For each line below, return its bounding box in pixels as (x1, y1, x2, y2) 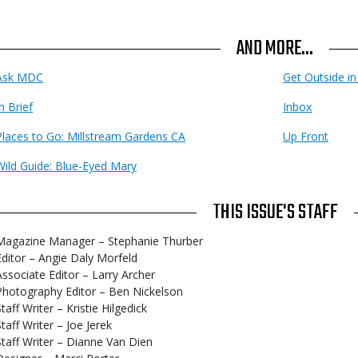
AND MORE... (237, 33, 313, 66)
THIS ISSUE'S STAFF (212, 197, 338, 229)
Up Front (283, 129, 328, 145)
